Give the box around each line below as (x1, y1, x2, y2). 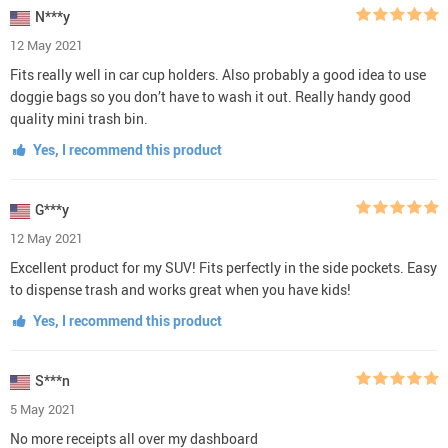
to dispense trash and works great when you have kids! (10, 279, 351, 299)
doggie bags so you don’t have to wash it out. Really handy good (10, 86, 411, 106)
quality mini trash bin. (10, 108, 148, 128)
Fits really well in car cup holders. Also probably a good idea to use (10, 64, 426, 84)
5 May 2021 (10, 399, 76, 418)
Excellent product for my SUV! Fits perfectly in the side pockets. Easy (10, 257, 437, 277)
